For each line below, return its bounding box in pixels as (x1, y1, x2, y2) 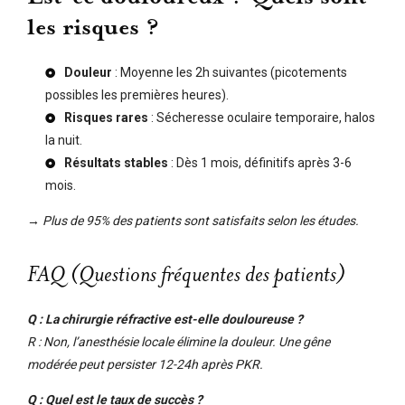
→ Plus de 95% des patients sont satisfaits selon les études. (27, 212, 359, 228)
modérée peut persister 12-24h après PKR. (27, 356, 263, 372)
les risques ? (27, 14, 159, 41)
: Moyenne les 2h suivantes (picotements (112, 64, 347, 80)
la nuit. (45, 132, 82, 147)
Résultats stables (64, 155, 168, 170)
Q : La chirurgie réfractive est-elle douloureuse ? (27, 311, 303, 326)
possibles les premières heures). (45, 87, 229, 102)
